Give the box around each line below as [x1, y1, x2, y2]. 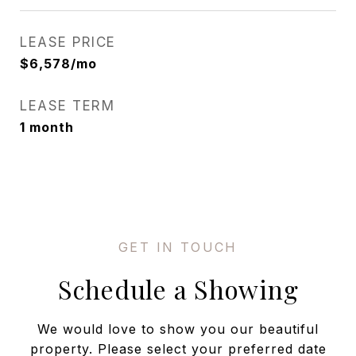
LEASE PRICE [20, 34, 116, 50]
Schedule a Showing [57, 272, 299, 306]
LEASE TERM [20, 98, 114, 114]
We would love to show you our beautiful [37, 321, 319, 337]
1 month [20, 119, 74, 135]
